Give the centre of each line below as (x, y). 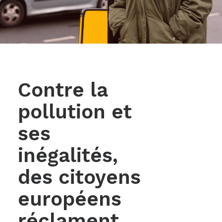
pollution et (75, 112)
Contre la (63, 90)
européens (70, 199)
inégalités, (68, 155)
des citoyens (79, 177)
